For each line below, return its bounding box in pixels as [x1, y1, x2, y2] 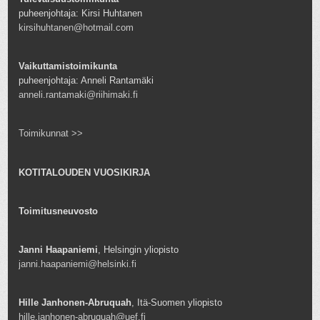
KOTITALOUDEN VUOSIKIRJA [19, 166, 151, 178]
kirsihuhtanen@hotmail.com [19, 22, 134, 34]
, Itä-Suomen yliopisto [131, 296, 223, 308]
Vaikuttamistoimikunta [19, 61, 118, 72]
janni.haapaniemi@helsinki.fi [19, 258, 137, 269]
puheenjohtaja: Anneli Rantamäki [19, 75, 154, 86]
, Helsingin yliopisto [98, 244, 179, 255]
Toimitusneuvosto [19, 205, 99, 216]
